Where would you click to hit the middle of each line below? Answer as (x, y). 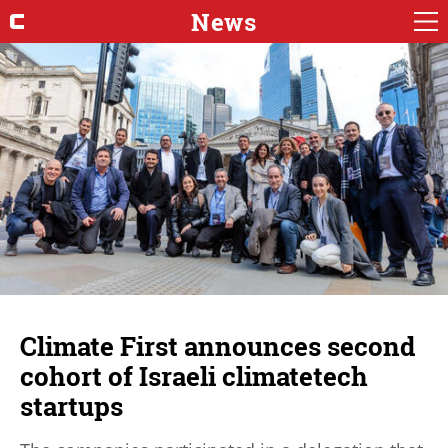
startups (71, 405)
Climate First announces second (217, 345)
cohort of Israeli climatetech (194, 375)
